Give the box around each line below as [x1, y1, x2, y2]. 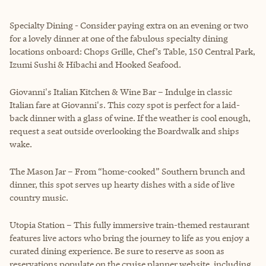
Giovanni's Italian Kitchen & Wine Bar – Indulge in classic [9, 85, 232, 97]
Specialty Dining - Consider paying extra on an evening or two [9, 19, 248, 31]
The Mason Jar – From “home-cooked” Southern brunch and [9, 165, 245, 177]
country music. [9, 191, 68, 203]
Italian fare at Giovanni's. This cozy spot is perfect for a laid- [9, 99, 240, 110]
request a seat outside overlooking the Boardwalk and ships [9, 125, 239, 137]
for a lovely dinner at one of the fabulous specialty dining [9, 32, 228, 44]
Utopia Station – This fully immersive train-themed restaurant [9, 218, 249, 230]
